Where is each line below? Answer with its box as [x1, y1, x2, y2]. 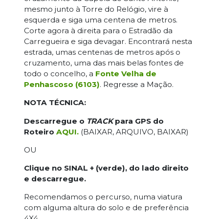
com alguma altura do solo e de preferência [23, 203, 189, 213]
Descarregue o [23, 116, 85, 126]
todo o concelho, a [23, 69, 95, 79]
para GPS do [114, 116, 164, 126]
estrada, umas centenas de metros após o [23, 47, 180, 57]
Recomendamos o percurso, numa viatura [23, 192, 182, 202]
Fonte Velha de [95, 69, 156, 79]
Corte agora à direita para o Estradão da [23, 26, 173, 36]
